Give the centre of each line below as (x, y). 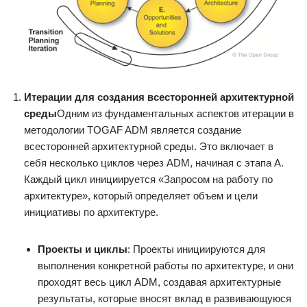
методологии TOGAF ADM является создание (133, 130)
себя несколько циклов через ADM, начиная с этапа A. (154, 163)
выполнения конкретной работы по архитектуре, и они (165, 266)
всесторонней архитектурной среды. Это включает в (149, 147)
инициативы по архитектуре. (91, 212)
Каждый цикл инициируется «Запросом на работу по (148, 180)
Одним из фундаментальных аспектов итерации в (175, 114)
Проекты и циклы (83, 249)
